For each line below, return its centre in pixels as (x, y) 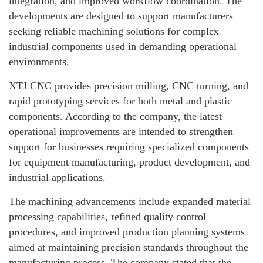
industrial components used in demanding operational (123, 47)
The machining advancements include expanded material (130, 202)
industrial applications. (57, 178)
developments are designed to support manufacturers (121, 16)
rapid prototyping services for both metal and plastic (120, 101)
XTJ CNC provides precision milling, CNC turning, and (129, 86)
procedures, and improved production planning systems (127, 232)
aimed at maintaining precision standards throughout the (129, 247)
